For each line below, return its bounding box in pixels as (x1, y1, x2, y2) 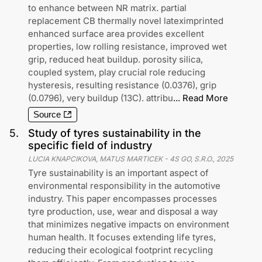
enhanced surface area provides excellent (28, 28, 204, 39)
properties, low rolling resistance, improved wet (28, 41, 227, 52)
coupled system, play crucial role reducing (28, 67, 205, 78)
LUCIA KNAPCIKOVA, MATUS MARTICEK (28, 154, 163, 163)
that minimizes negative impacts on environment (28, 219, 229, 230)
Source (33, 110, 61, 119)
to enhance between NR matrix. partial (28, 2, 187, 13)
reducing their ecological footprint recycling (28, 244, 213, 256)
